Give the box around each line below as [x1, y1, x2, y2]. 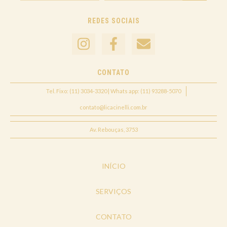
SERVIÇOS [96, 187, 131, 196]
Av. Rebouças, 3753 [89, 126, 138, 133]
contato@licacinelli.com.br [80, 104, 147, 111]
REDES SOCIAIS [87, 16, 140, 25]
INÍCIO [101, 162, 126, 171]
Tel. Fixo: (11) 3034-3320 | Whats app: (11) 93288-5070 [46, 88, 181, 95]
